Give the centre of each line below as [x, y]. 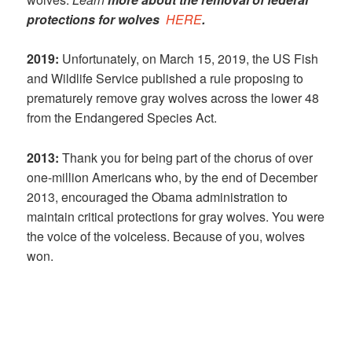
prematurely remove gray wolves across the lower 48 [173, 98]
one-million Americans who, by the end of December [172, 177]
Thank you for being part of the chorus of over [186, 157]
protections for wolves [97, 19]
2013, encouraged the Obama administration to [158, 196]
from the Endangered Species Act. [122, 118]
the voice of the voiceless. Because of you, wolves [166, 236]
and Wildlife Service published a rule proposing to [165, 79]
